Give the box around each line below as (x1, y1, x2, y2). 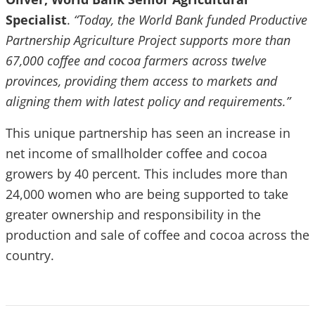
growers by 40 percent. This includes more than (6, 165, 288, 182)
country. (6, 247, 54, 264)
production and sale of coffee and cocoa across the (6, 226, 309, 243)
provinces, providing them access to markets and (6, 72, 277, 89)
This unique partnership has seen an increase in (6, 124, 290, 141)
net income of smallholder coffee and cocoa (6, 145, 267, 162)
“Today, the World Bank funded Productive (74, 11, 307, 28)
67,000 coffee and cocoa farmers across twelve (6, 52, 266, 69)
